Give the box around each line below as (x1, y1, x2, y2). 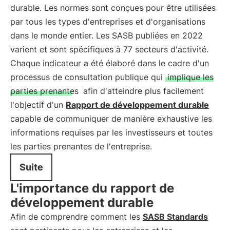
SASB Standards (143, 212, 208, 222)
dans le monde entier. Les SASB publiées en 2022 (10, 30, 203, 41)
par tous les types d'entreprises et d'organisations (10, 16, 205, 27)
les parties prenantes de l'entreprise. (10, 141, 152, 151)
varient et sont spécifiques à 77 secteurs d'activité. (10, 44, 208, 54)
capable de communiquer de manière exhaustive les (10, 113, 212, 124)
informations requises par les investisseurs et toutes (10, 127, 213, 138)
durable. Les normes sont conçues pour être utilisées (10, 3, 216, 13)
